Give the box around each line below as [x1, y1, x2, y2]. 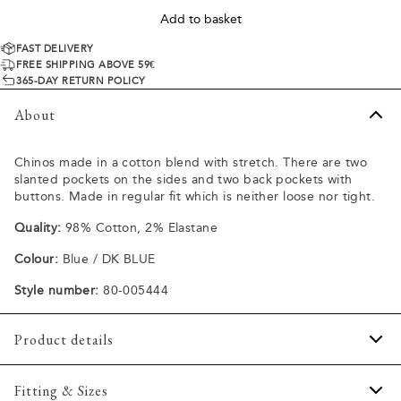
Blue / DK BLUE [58, 252, 156, 267]
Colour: [14, 252, 59, 267]
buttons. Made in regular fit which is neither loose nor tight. [14, 189, 376, 204]
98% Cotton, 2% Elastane [61, 220, 218, 235]
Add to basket [159, 12, 242, 27]
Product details [14, 329, 114, 349]
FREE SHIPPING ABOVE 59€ [16, 58, 156, 71]
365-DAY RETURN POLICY [16, 74, 146, 87]
